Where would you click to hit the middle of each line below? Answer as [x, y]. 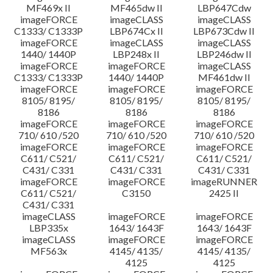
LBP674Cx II [136, 31]
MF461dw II [224, 77]
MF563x [48, 251]
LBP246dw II [224, 54]
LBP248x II [136, 54]
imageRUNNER [224, 181]
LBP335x [48, 228]
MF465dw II [136, 8]
